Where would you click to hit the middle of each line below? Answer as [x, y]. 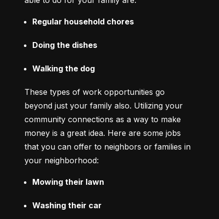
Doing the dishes [65, 45]
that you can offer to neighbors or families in [108, 147]
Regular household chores [83, 22]
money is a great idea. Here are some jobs [103, 133]
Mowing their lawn [68, 182]
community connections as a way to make [103, 120]
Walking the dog [64, 69]
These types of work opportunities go [95, 92]
